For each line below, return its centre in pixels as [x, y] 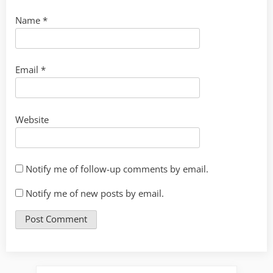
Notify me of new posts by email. [95, 193]
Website [32, 119]
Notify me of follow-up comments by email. [117, 169]
